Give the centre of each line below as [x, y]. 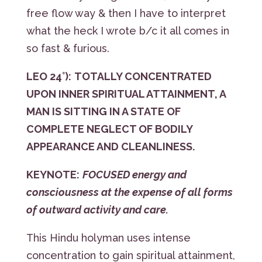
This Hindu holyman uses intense [108, 237]
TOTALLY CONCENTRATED [143, 76]
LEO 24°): [49, 76]
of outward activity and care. [97, 209]
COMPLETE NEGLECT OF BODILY [109, 129]
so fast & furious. [69, 48]
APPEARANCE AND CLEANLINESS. [110, 146]
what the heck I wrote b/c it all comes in [127, 30]
